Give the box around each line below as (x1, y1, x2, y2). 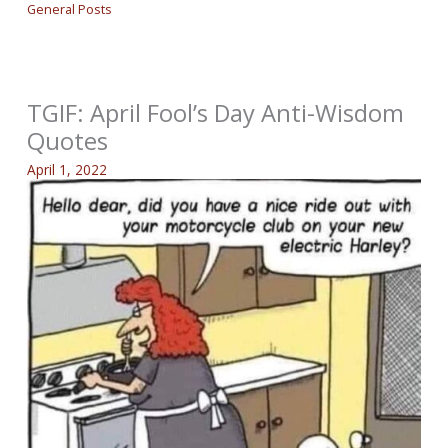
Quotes (27, 125, 109, 158)
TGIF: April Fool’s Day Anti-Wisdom (27, 97, 405, 130)
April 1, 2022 (27, 160, 108, 180)
